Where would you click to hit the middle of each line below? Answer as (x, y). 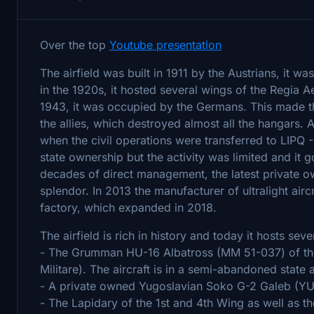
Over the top (75, 45)
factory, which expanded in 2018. (130, 207)
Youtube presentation (165, 45)
